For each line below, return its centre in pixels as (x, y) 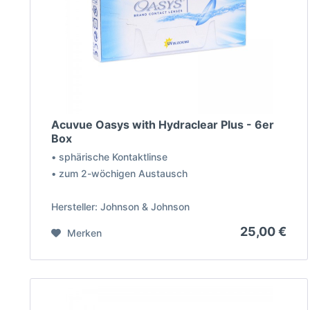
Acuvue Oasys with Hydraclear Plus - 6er (162, 125)
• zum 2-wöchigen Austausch (119, 174)
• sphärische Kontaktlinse (109, 157)
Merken (84, 233)
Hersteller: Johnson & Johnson (120, 207)
